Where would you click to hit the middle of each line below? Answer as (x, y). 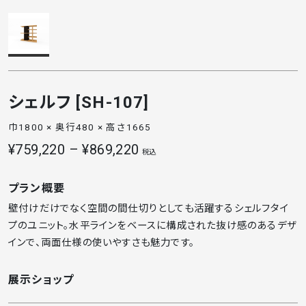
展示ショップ (41, 280)
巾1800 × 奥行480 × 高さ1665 (80, 127)
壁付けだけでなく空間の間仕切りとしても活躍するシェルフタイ (149, 209)
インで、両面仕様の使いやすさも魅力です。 (101, 243)
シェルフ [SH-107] (79, 102)
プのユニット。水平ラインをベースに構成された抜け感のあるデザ (153, 226)
